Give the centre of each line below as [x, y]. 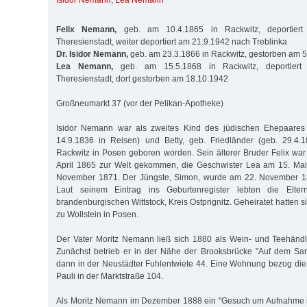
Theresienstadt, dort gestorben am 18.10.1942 [142, 78]
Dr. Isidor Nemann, [92, 54]
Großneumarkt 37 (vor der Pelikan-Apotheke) [140, 103]
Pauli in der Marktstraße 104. [110, 276]
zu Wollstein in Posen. [97, 214]
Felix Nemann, [87, 29]
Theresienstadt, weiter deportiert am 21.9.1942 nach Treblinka [172, 41]
